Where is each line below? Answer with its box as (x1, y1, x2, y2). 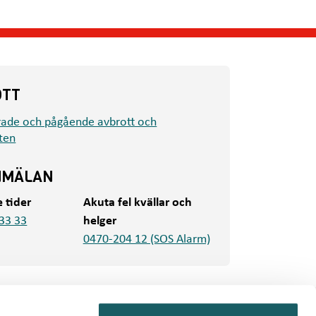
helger (83, 214, 116, 228)
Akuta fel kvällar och (83, 195, 192, 209)
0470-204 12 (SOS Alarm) (83, 232, 210, 246)
